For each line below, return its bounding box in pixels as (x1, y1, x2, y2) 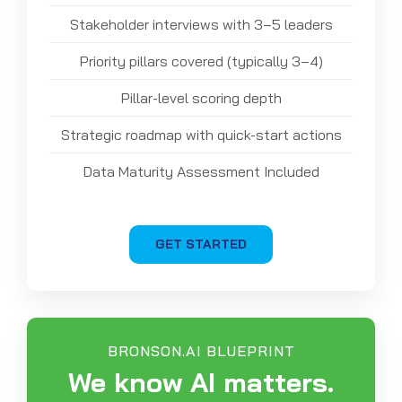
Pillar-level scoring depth (120, 88, 282, 107)
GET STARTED (155, 235, 247, 252)
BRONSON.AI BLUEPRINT (107, 341, 295, 360)
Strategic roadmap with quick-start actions (60, 125, 342, 144)
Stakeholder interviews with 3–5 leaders (69, 14, 333, 33)
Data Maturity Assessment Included (83, 162, 319, 180)
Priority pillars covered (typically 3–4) (79, 51, 323, 70)
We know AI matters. (68, 364, 334, 399)
